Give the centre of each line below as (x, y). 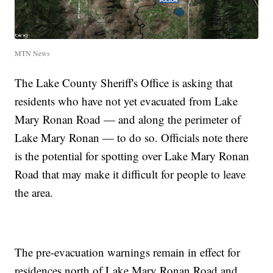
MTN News (33, 53)
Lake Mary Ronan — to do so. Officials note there (132, 138)
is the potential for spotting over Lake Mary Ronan (132, 156)
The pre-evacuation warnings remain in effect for (128, 252)
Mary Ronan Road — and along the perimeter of (128, 119)
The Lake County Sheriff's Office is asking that (124, 83)
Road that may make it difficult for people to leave (130, 174)
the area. (34, 193)
